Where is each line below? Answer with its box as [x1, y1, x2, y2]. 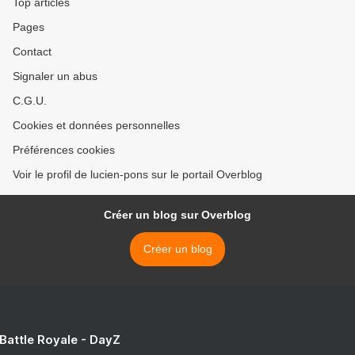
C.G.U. [13, 94, 47, 108]
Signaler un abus [13, 70, 97, 83]
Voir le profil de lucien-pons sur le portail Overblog [13, 168, 262, 181]
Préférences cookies [13, 143, 115, 157]
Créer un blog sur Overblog [104, 208, 251, 222]
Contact [13, 45, 52, 59]
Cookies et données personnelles [13, 119, 180, 132]
